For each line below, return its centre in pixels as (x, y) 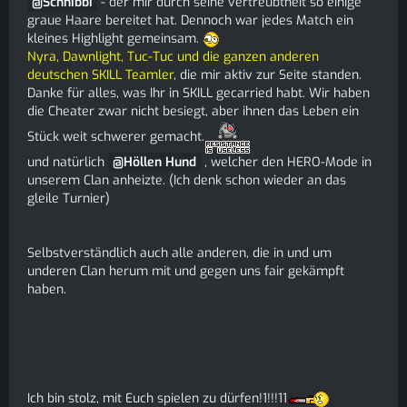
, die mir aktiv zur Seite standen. (268, 75)
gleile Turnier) (69, 199)
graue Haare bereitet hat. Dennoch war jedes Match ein (190, 20)
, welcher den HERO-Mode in (286, 162)
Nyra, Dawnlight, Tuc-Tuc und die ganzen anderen (173, 57)
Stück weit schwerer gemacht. (116, 136)
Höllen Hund (160, 162)
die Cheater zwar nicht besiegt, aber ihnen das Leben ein (193, 111)
